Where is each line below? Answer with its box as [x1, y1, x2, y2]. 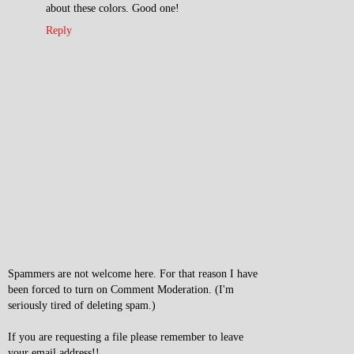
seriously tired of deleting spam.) [8, 298, 156, 311]
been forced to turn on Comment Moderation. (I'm [8, 282, 234, 296]
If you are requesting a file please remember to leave [8, 330, 243, 343]
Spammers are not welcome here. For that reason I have [8, 266, 258, 280]
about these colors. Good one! [46, 2, 179, 15]
